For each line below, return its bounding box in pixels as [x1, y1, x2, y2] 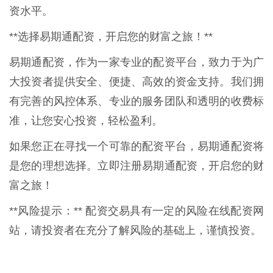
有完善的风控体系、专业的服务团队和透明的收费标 [9, 94, 264, 107]
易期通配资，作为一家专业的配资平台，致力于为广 [9, 55, 264, 68]
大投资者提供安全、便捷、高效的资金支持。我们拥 [9, 75, 264, 88]
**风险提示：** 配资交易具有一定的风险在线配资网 [9, 204, 264, 217]
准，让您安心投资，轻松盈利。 [9, 114, 163, 127]
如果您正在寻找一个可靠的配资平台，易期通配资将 [9, 140, 264, 152]
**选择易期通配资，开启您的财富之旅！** [9, 30, 213, 43]
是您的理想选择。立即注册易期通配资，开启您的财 [9, 159, 264, 172]
